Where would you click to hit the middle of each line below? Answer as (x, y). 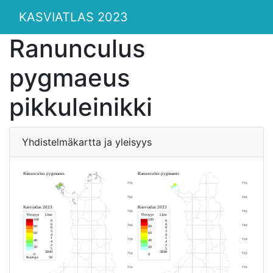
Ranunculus (77, 48)
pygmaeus (69, 78)
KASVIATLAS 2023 (73, 17)
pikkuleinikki (81, 107)
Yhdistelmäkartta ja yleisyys (87, 142)
